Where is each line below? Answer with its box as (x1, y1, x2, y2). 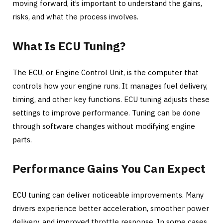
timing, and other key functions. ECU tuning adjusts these (12, 94, 210, 104)
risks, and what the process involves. (12, 11, 138, 21)
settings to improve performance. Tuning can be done (12, 108, 200, 117)
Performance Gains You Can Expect (12, 161, 206, 176)
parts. (12, 134, 32, 144)
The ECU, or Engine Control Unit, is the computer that (12, 67, 199, 77)
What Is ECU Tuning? (12, 38, 125, 53)
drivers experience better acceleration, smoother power (12, 204, 209, 214)
